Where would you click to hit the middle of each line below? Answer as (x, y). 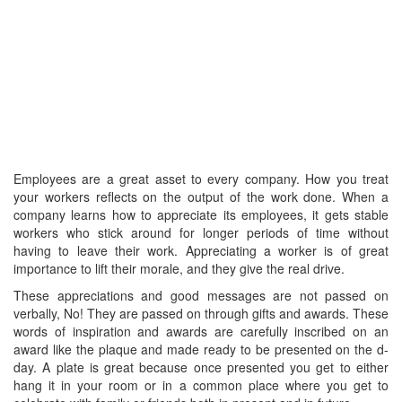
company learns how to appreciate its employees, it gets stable (201, 214)
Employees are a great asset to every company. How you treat (201, 179)
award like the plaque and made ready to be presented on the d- (201, 349)
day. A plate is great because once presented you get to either (201, 367)
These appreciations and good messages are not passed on (201, 295)
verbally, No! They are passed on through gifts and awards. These (201, 313)
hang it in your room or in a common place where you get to (201, 385)
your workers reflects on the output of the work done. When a (201, 197)
